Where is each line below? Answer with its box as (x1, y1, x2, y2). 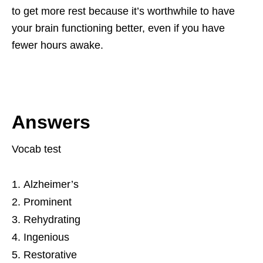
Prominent (23, 195, 72, 208)
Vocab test (12, 143, 61, 155)
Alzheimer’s (23, 178, 79, 190)
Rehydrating (23, 213, 80, 225)
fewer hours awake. (12, 39, 103, 51)
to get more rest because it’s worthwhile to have (12, 5, 235, 17)
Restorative (23, 248, 77, 261)
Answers (12, 111, 90, 133)
